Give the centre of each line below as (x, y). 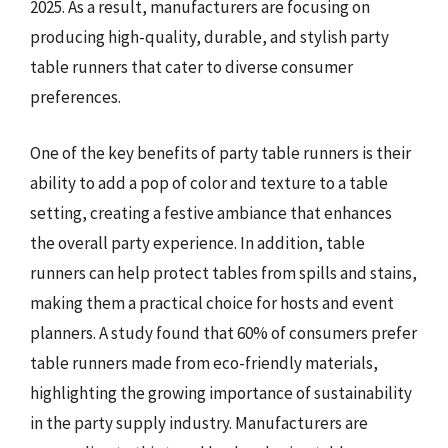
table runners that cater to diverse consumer (191, 67)
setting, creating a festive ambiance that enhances (211, 212)
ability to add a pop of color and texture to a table (209, 182)
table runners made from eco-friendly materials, (204, 362)
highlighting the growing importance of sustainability (221, 392)
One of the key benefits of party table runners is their (220, 152)
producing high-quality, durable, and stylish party (209, 37)
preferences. (75, 97)
